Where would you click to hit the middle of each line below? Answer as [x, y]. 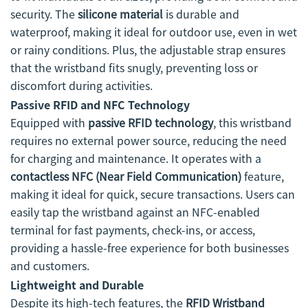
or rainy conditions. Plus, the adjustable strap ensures [148, 50]
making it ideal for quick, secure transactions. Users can [153, 194]
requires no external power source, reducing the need [148, 141]
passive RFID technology [151, 123]
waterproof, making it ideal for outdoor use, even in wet [154, 32]
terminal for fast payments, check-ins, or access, [133, 230]
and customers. [50, 266]
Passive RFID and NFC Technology [100, 105]
